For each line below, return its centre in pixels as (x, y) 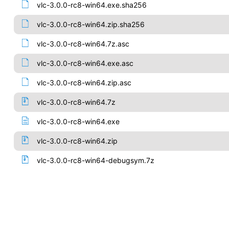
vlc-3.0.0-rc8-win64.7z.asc (83, 44)
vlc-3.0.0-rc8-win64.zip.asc (84, 83)
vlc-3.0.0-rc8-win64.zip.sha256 (90, 24)
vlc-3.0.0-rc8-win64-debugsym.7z (95, 160)
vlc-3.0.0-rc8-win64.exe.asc (85, 63)
